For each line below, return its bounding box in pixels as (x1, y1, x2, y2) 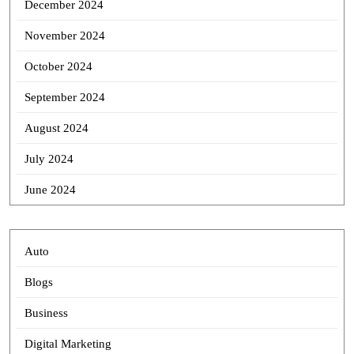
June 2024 (24, 183, 76, 196)
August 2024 (24, 122, 88, 134)
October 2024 (24, 60, 92, 73)
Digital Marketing (24, 337, 111, 350)
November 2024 (24, 29, 105, 42)
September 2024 (24, 91, 105, 104)
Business (24, 307, 68, 319)
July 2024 (24, 153, 73, 165)
